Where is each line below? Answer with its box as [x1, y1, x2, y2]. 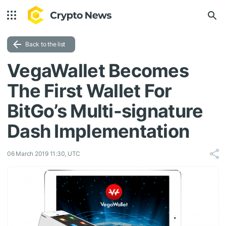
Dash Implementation [7, 120, 190, 142]
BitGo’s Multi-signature [7, 100, 203, 122]
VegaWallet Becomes [7, 60, 189, 82]
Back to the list [25, 40, 66, 48]
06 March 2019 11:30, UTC [7, 150, 81, 157]
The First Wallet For [7, 80, 172, 102]
